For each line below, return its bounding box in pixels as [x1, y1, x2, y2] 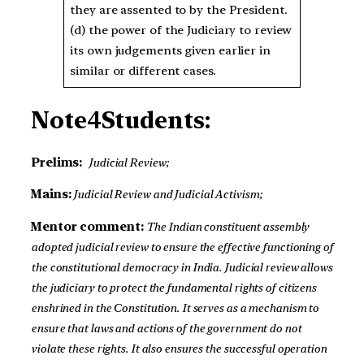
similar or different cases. [70, 63, 216, 79]
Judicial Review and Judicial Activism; [71, 187, 262, 202]
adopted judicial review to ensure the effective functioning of [31, 240, 333, 255]
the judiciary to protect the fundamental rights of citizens [31, 280, 317, 296]
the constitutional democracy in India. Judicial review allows [31, 260, 332, 275]
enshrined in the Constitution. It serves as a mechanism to [31, 301, 319, 316]
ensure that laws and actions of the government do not [31, 321, 301, 336]
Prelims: [31, 154, 89, 170]
